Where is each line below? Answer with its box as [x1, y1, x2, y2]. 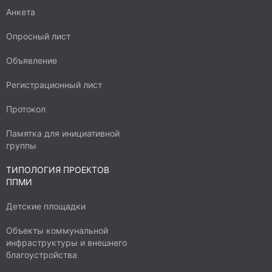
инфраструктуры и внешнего [6, 237, 127, 248]
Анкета [6, 7, 35, 17]
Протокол [6, 104, 46, 114]
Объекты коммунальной [6, 225, 108, 236]
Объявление [6, 55, 57, 66]
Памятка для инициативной [6, 128, 120, 138]
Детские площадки [6, 201, 86, 211]
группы [6, 140, 36, 151]
